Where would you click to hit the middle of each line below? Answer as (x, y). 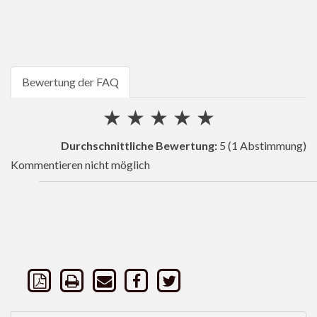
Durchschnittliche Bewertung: (139, 146)
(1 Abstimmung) (266, 146)
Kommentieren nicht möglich (80, 165)
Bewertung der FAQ (70, 82)
